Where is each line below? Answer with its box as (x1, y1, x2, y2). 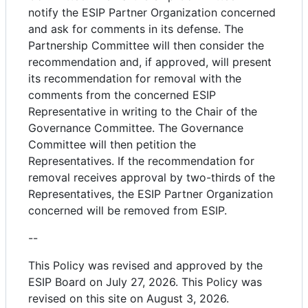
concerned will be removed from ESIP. (28, 203, 227, 217)
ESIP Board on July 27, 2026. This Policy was (28, 274, 262, 289)
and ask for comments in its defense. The (28, 21, 243, 36)
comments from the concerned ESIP (28, 87, 216, 102)
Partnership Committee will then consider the (28, 38, 264, 52)
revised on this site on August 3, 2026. (28, 291, 229, 305)
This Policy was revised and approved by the (28, 258, 263, 272)
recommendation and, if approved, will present (28, 54, 272, 69)
